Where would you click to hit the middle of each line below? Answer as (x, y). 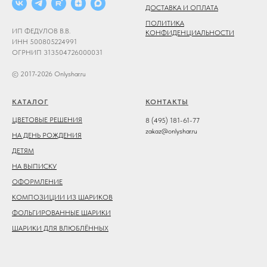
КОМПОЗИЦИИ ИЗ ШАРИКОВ (62, 198)
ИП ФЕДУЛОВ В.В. (41, 31)
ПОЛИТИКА (165, 23)
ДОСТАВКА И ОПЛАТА (182, 7)
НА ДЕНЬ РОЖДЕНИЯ (47, 136)
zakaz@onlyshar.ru (171, 131)
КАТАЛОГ (30, 102)
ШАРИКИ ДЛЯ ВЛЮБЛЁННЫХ (60, 229)
